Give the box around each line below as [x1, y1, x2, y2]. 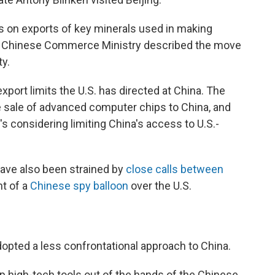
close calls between [126, 163, 223, 176]
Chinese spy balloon [30, 179, 128, 192]
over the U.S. [128, 179, 192, 192]
